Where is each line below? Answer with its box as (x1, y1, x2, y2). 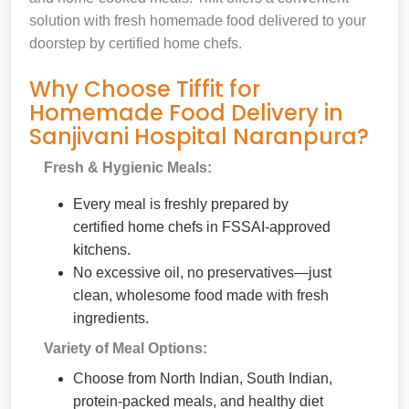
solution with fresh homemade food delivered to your (29, 12, 366, 28)
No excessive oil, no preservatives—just (73, 264, 331, 280)
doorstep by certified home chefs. (29, 35, 242, 51)
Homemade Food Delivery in (29, 97, 343, 128)
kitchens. (73, 241, 131, 257)
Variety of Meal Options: (44, 340, 207, 356)
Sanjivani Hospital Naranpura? (29, 121, 369, 152)
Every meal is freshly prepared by (73, 195, 288, 212)
